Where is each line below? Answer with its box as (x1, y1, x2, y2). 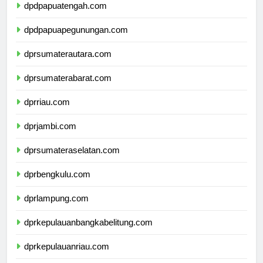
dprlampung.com (24, 204, 89, 214)
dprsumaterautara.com (24, 59, 112, 70)
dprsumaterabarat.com (24, 83, 112, 94)
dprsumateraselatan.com (24, 156, 120, 166)
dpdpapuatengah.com (24, 11, 107, 22)
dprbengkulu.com (24, 180, 90, 190)
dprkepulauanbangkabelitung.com (24, 228, 153, 238)
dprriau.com (24, 107, 70, 118)
